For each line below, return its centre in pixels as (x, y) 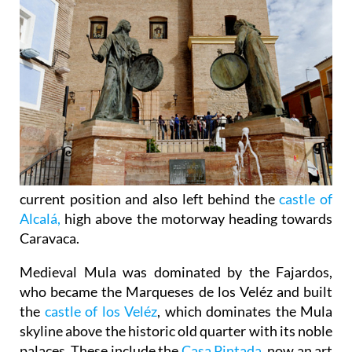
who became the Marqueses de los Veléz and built (176, 292)
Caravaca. (49, 238)
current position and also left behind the (150, 199)
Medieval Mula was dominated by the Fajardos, (176, 272)
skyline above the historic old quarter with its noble (176, 331)
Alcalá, (40, 219)
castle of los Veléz (101, 312)
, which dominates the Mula (245, 312)
